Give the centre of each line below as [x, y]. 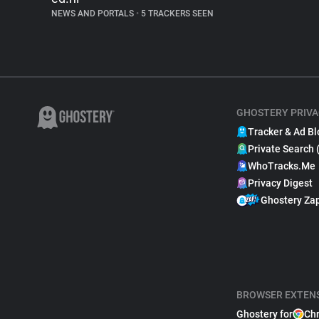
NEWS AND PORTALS [94, 14]
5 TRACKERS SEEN [176, 14]
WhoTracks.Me [282, 166]
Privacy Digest [280, 183]
